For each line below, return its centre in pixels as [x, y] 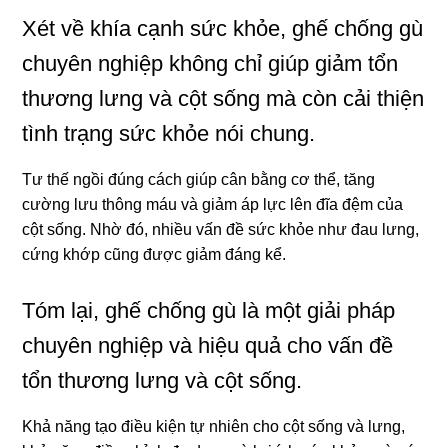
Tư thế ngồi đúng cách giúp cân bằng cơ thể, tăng [199, 180]
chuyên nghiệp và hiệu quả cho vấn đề [208, 346]
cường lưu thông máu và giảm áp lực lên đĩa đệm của [213, 205]
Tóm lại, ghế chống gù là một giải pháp [209, 311]
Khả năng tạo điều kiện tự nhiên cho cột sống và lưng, [214, 427]
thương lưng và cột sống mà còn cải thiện [223, 99]
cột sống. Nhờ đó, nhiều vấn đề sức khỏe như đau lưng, [221, 230]
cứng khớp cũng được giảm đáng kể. [154, 255]
